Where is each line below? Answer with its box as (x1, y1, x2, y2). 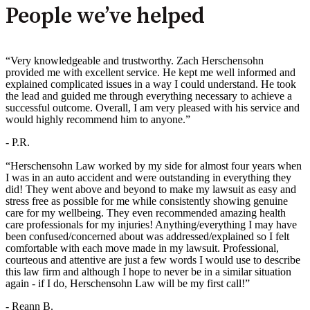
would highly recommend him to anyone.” (6, 113, 190, 126)
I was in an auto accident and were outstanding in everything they (6, 172, 291, 184)
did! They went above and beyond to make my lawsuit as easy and (6, 183, 296, 196)
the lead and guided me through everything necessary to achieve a (6, 90, 292, 102)
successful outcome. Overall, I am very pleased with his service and (6, 102, 300, 114)
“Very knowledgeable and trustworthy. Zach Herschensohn (6, 55, 264, 67)
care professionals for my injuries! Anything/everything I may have (6, 219, 297, 231)
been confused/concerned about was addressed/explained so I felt (6, 230, 289, 243)
